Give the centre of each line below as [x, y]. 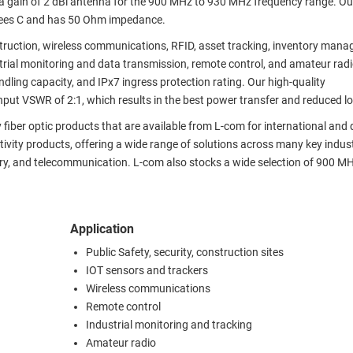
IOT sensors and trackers [147, 271]
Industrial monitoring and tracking [169, 325]
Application [102, 229]
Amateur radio [121, 344]
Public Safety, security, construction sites [185, 253]
